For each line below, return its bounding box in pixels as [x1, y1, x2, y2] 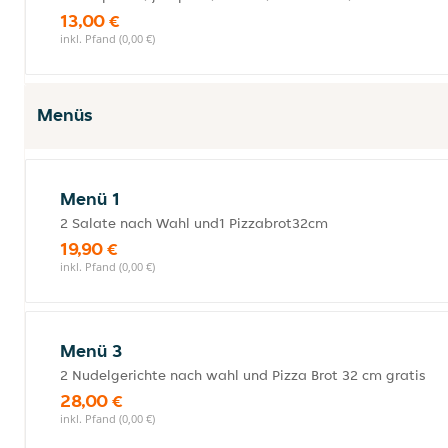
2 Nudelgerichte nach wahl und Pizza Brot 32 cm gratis [60, 366, 426, 384]
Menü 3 [60, 339, 123, 362]
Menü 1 [60, 187, 120, 210]
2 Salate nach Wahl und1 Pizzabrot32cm [60, 214, 328, 232]
